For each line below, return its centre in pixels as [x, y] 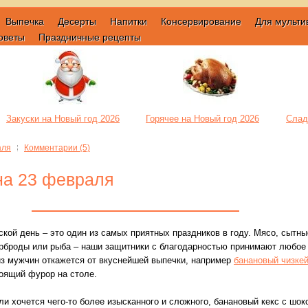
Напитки [129, 21]
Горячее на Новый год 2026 [202, 119]
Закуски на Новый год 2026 [63, 119]
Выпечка [25, 21]
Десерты [77, 21]
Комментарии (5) [57, 148]
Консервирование [201, 21]
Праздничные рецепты [90, 37]
